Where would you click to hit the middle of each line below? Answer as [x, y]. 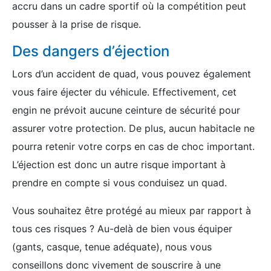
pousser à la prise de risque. [77, 24]
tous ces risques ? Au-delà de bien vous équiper [122, 229]
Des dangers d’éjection [91, 51]
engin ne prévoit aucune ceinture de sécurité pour [126, 110]
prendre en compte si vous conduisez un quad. [119, 183]
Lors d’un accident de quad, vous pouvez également [132, 74]
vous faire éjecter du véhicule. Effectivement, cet [124, 92]
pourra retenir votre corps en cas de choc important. [133, 146]
